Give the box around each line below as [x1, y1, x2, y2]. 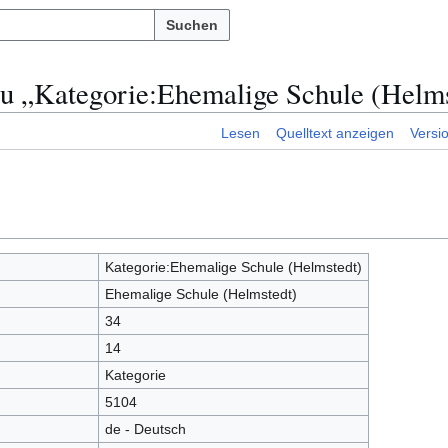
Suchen [166, 17, 218, 33]
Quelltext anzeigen [276, 125, 394, 142]
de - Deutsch [104, 421, 186, 438]
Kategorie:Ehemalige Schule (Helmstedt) [104, 259, 362, 276]
